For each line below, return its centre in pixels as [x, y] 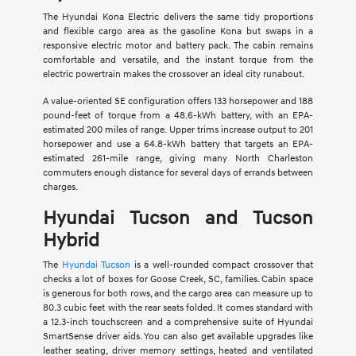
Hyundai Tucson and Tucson [178, 219]
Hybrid [71, 241]
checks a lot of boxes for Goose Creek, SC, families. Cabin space [178, 280]
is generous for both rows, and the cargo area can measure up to [178, 294]
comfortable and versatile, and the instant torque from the [178, 60]
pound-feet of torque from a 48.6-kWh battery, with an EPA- [178, 116]
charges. [60, 188]
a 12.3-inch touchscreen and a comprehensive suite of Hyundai [178, 323]
